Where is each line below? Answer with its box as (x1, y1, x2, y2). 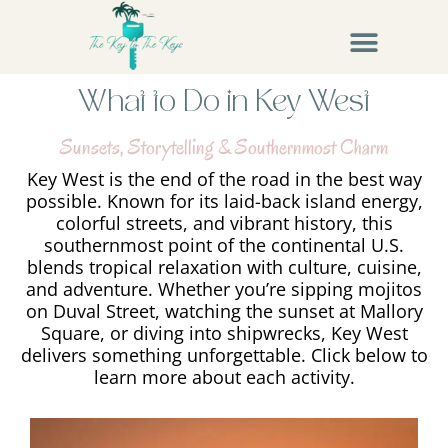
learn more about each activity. (93, 365, 355, 390)
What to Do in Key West (78, 89, 370, 121)
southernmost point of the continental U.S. (44, 233, 404, 258)
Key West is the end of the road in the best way (26, 167, 422, 192)
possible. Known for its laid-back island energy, (25, 189, 423, 214)
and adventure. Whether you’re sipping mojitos (26, 277, 422, 302)
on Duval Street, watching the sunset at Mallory (25, 299, 423, 324)
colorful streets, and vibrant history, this (55, 211, 393, 236)
